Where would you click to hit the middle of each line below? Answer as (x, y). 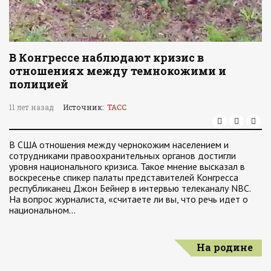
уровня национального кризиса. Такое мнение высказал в (127, 166)
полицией (39, 84)
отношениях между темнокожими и (118, 71)
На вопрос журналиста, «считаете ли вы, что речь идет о (129, 199)
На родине (225, 247)
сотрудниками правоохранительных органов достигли (122, 155)
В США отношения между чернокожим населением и (119, 145)
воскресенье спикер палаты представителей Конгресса (124, 177)
